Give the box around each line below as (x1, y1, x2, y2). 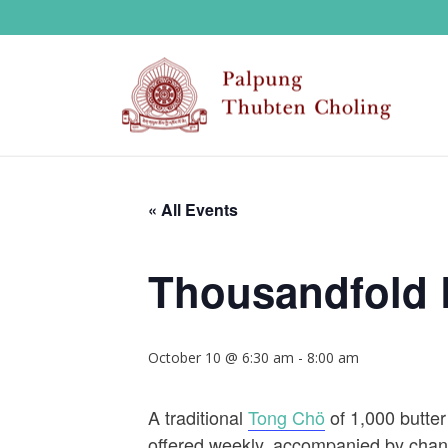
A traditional (148, 404, 248, 430)
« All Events (148, 198, 238, 221)
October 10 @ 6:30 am (148, 348, 294, 367)
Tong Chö (248, 404, 325, 430)
